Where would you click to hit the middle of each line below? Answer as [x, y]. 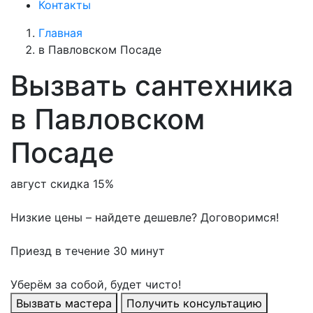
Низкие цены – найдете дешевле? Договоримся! [145, 218]
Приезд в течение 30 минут [88, 251]
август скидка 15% [62, 184]
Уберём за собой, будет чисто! [96, 285]
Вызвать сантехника [152, 86]
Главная [60, 33]
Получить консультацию [194, 304]
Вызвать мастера [64, 304]
